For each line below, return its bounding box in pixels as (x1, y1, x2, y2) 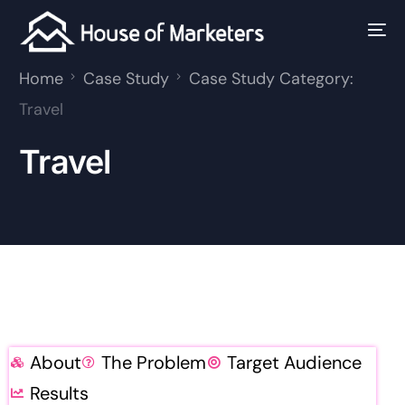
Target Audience (226, 350, 362, 374)
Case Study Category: (189, 68, 354, 89)
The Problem (101, 350, 206, 374)
